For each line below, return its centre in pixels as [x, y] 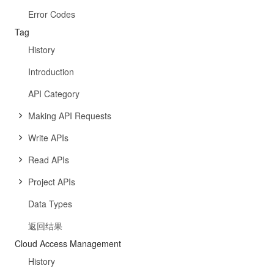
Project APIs [52, 182]
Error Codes [52, 14]
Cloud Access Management [68, 243]
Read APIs [49, 160]
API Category [54, 94]
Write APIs [48, 138]
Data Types [50, 204]
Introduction [51, 72]
